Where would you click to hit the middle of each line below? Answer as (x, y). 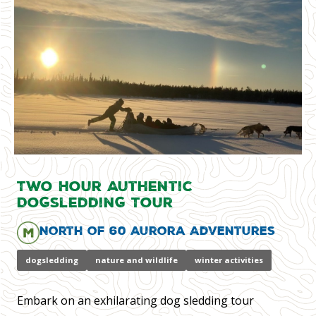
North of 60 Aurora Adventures (157, 230)
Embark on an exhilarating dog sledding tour (135, 301)
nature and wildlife (136, 260)
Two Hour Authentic (105, 185)
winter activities (229, 260)
